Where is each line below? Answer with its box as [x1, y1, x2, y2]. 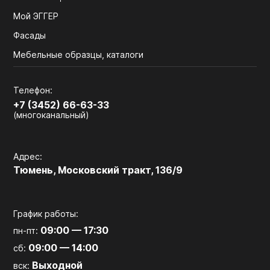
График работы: [13, 209, 79, 219]
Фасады [13, 30, 46, 40]
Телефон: [13, 85, 53, 95]
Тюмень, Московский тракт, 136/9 [13, 164, 183, 176]
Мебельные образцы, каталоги [13, 49, 144, 60]
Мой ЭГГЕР [13, 11, 59, 21]
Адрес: [13, 151, 43, 162]
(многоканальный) [13, 110, 90, 120]
